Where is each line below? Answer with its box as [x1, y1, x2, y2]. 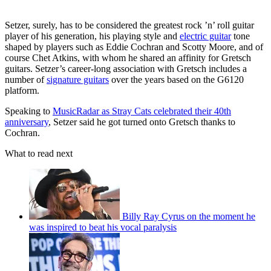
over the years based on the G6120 [109, 74, 244, 85]
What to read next [5, 148, 73, 158]
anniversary [5, 116, 48, 127]
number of [5, 74, 47, 85]
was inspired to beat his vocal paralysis [29, 221, 177, 232]
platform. [5, 85, 39, 96]
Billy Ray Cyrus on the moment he [122, 211, 255, 221]
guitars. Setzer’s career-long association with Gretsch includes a [5, 63, 247, 74]
